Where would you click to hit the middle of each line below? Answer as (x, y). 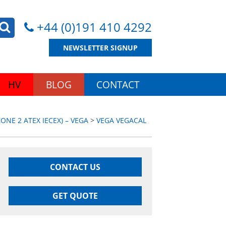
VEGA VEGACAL (121, 120)
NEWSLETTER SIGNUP (100, 48)
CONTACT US (75, 167)
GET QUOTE (75, 196)
